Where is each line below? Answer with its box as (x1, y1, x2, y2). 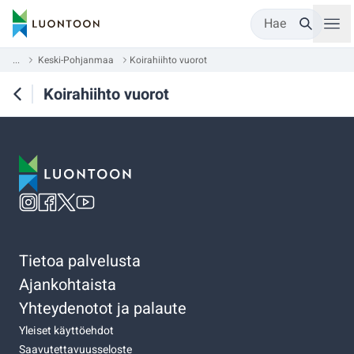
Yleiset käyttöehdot (19, 322, 114, 339)
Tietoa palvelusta (19, 249, 141, 273)
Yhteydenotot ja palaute (19, 296, 186, 320)
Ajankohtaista (19, 273, 116, 296)
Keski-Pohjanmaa (38, 53, 114, 67)
